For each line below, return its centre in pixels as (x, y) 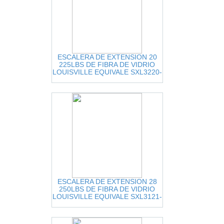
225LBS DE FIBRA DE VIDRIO (107, 64)
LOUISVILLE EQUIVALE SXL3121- (107, 196)
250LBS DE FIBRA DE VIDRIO (107, 189)
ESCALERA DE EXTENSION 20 (107, 57)
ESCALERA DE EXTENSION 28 (107, 181)
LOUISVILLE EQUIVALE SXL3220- (107, 72)
